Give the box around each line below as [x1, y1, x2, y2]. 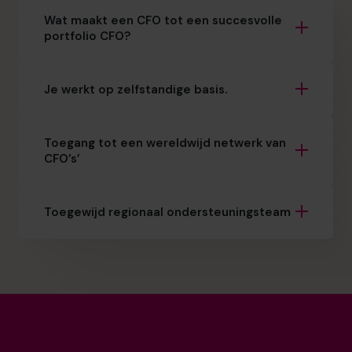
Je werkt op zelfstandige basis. [44, 82, 227, 98]
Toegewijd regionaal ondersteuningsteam [44, 204, 291, 221]
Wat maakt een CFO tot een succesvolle [44, 13, 282, 29]
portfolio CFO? [44, 28, 130, 45]
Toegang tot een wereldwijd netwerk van [44, 135, 286, 152]
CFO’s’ [44, 151, 80, 167]
